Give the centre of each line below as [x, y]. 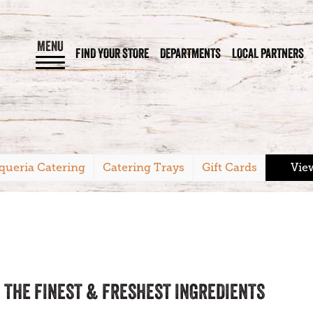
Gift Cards [230, 168]
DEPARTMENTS [190, 53]
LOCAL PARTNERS [268, 53]
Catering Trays [144, 168]
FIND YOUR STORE [112, 53]
